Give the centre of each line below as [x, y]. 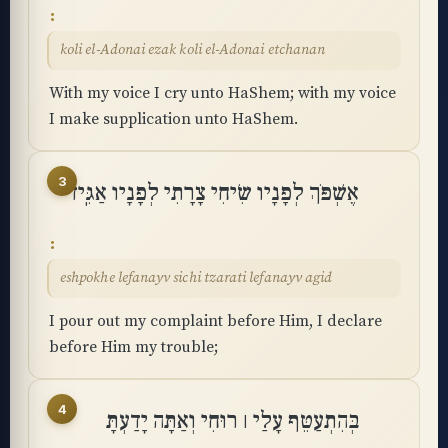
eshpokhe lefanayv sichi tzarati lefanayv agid [196, 278]
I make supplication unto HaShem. [173, 119]
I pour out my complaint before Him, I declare [215, 321]
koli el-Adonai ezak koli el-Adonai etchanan [193, 50]
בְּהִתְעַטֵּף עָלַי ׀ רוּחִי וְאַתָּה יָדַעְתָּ [232, 421]
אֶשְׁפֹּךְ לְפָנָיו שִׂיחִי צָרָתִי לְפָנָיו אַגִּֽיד [213, 193]
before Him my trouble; [133, 347]
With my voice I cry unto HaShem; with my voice [222, 93]
